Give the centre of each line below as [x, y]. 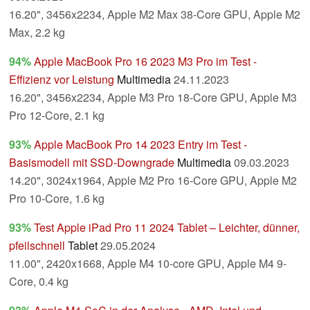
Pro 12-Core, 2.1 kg [57, 116]
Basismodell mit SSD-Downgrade [92, 163]
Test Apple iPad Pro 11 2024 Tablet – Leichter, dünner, [167, 228]
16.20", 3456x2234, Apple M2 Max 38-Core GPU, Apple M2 [155, 15]
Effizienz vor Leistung [62, 80]
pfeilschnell [37, 246]
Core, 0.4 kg [39, 282]
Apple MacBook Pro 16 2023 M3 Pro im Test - [145, 62]
